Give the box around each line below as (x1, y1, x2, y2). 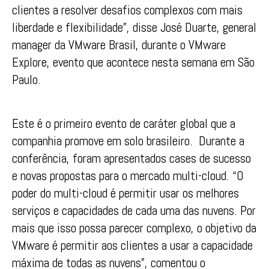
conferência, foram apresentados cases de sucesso (12, 150, 251, 166)
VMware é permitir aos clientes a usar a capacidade (12, 237, 253, 253)
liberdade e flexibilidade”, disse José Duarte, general (12, 19, 256, 36)
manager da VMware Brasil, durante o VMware (12, 37, 226, 53)
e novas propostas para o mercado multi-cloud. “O (12, 167, 244, 184)
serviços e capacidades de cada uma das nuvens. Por (12, 202, 256, 219)
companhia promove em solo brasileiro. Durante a (12, 132, 244, 149)
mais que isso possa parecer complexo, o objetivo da (12, 219, 256, 236)
